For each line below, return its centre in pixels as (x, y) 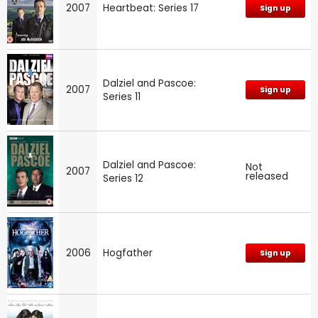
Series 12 (123, 178)
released (267, 176)
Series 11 (122, 97)
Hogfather (128, 253)
